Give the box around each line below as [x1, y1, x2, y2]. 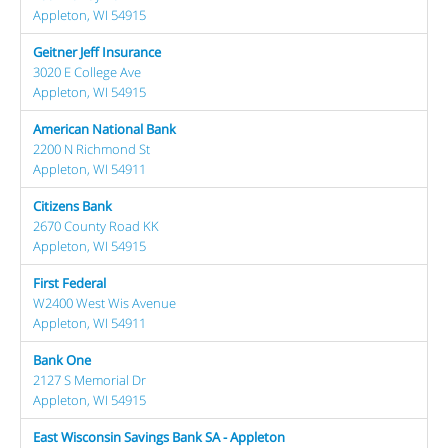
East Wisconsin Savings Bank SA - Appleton [33, 428, 285, 446]
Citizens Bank [33, 197, 112, 215]
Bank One [33, 351, 91, 369]
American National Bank [33, 120, 176, 138]
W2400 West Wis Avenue [33, 294, 176, 312]
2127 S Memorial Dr [33, 371, 146, 389]
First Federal [33, 274, 106, 292]
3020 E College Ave [33, 63, 141, 81]
